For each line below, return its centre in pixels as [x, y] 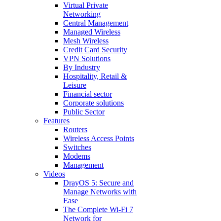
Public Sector [84, 112]
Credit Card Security [95, 50]
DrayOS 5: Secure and [98, 183]
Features [56, 121]
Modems [77, 156]
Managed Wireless [92, 32]
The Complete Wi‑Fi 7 [98, 209]
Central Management [96, 23]
